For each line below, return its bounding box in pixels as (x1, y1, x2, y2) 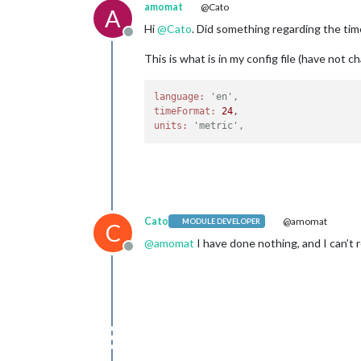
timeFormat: (154, 106, 217, 118)
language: (154, 91, 205, 103)
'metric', (193, 120, 245, 132)
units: (154, 120, 189, 132)
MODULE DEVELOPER (182, 217, 261, 226)
